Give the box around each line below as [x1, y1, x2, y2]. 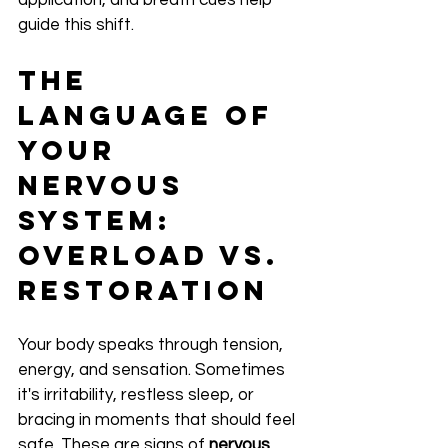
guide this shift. [18, 16, 134, 35]
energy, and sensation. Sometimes [18, 361, 289, 380]
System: [18, 203, 184, 238]
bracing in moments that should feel [18, 411, 299, 430]
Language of [18, 98, 285, 133]
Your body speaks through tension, [18, 336, 287, 355]
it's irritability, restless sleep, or [18, 386, 258, 405]
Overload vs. [18, 238, 291, 273]
